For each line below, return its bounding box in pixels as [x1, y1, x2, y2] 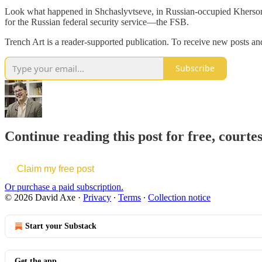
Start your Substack [25, 222, 96, 231]
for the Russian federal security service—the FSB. [5, 16, 189, 27]
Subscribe [175, 63, 215, 74]
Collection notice [148, 192, 211, 203]
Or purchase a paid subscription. [5, 182, 123, 192]
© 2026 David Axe [5, 192, 75, 203]
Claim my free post [17, 164, 94, 174]
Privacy [83, 192, 111, 203]
